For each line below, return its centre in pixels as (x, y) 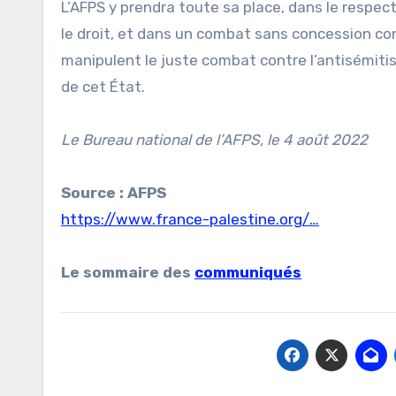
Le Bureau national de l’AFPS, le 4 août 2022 (214, 140)
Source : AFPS (114, 193)
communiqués (248, 273)
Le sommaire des (128, 273)
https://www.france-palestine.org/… (190, 220)
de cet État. (103, 87)
